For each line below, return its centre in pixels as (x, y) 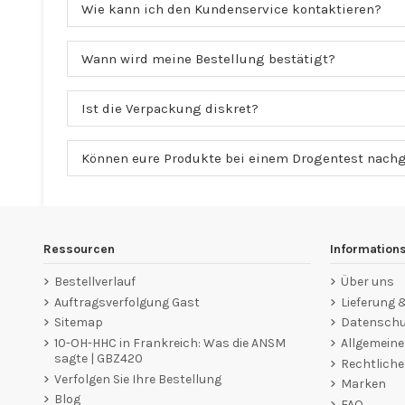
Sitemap (78, 323)
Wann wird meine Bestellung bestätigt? (208, 59)
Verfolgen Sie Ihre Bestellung (137, 379)
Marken (363, 384)
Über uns (367, 282)
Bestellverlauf (94, 282)
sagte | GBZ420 (98, 358)
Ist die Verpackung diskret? (170, 109)
